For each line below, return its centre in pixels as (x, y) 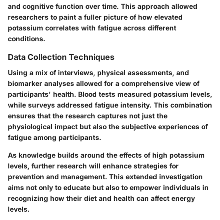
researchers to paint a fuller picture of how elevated (95, 17)
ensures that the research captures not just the (88, 116)
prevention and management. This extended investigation (105, 177)
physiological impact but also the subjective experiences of (108, 127)
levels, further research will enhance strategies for (93, 166)
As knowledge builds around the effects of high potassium (106, 155)
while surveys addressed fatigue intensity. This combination (110, 105)
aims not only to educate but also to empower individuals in (108, 188)
